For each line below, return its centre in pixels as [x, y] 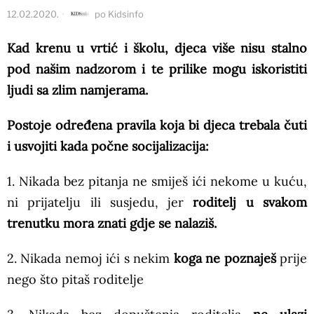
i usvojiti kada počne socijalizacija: [108, 146]
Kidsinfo [126, 14]
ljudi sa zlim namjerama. [79, 90]
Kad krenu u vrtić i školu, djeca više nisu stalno [157, 48]
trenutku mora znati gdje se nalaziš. [112, 224]
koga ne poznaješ [225, 259]
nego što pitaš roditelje [75, 280]
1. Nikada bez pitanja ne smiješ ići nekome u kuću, [157, 182]
